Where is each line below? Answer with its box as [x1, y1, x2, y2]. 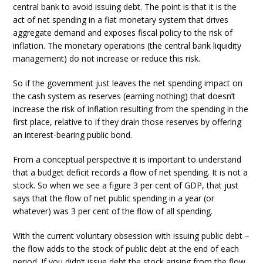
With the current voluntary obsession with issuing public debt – [13, 230, 250, 241]
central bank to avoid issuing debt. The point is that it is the [13, 1, 237, 12]
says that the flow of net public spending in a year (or [13, 193, 215, 204]
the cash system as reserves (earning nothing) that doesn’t [13, 90, 236, 102]
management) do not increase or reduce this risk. [13, 53, 201, 64]
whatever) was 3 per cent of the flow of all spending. [13, 205, 213, 217]
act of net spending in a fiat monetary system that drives [13, 14, 229, 25]
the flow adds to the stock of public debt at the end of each [13, 243, 240, 254]
